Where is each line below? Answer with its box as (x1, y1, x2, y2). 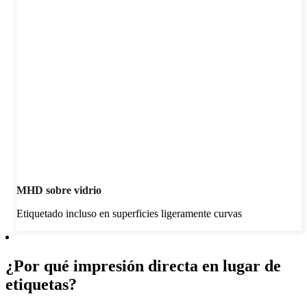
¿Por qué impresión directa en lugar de (5, 257, 281, 275)
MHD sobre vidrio (16, 184, 101, 197)
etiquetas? (5, 275, 77, 294)
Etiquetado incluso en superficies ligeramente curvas (16, 208, 242, 220)
